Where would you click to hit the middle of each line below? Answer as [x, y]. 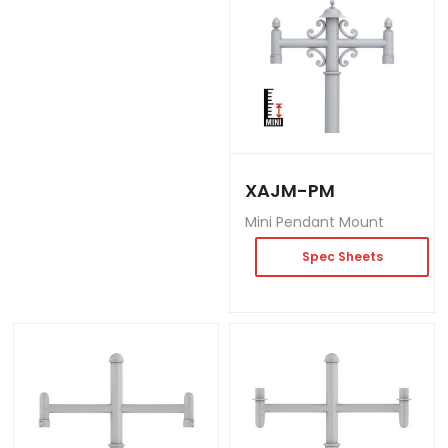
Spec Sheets [342, 256]
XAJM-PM [290, 190]
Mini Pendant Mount [314, 222]
